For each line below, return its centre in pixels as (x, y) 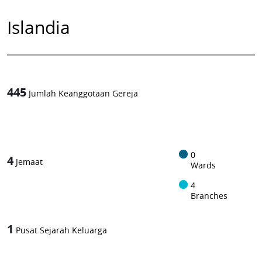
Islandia (39, 27)
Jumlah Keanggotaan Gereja (83, 94)
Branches (209, 196)
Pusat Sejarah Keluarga (61, 230)
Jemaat (29, 162)
